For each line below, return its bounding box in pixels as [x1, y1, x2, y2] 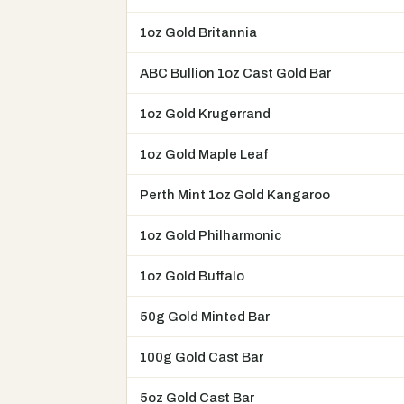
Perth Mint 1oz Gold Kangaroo [140, 188, 330, 203]
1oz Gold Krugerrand [140, 106, 271, 122]
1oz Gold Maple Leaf [140, 147, 269, 162]
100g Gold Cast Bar [140, 350, 263, 365]
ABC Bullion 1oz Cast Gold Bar [140, 66, 331, 81]
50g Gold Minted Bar [140, 309, 270, 325]
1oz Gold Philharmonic [140, 228, 281, 243]
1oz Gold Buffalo [140, 269, 244, 284]
